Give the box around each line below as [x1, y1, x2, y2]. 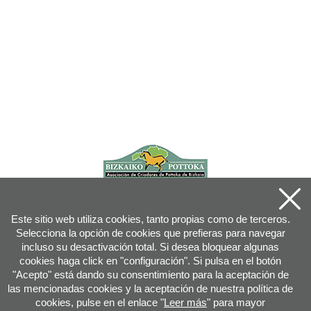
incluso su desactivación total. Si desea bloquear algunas [22, 241, 279, 253]
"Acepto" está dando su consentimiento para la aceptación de [12, 269, 289, 280]
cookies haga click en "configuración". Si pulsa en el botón [19, 255, 281, 267]
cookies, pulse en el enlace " [35, 296, 164, 308]
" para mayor [207, 296, 265, 308]
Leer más [164, 296, 207, 308]
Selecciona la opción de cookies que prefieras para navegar [15, 227, 285, 239]
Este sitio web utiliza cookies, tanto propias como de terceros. [10, 213, 290, 225]
